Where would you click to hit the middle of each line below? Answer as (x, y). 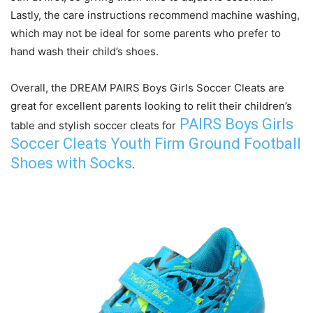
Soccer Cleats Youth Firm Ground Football (156, 144)
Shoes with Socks (71, 163)
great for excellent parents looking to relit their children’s (151, 106)
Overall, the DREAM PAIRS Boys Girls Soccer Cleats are (147, 88)
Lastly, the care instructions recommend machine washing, (155, 15)
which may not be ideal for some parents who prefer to (146, 34)
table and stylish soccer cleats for (93, 126)
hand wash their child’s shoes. (85, 52)
